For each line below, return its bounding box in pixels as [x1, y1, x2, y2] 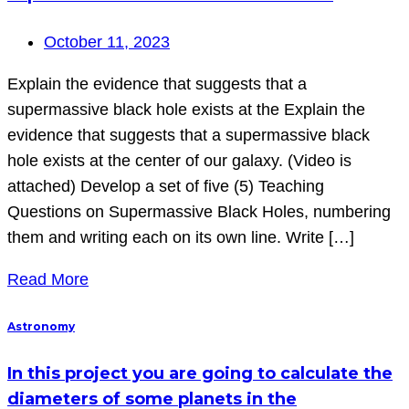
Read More [7, 270, 89, 289]
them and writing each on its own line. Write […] [7, 228, 354, 247]
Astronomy [7, 320, 75, 334]
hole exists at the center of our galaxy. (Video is [7, 152, 351, 171]
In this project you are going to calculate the [7, 363, 393, 384]
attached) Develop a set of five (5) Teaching [7, 177, 324, 196]
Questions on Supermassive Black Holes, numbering [7, 203, 391, 222]
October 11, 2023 [44, 33, 170, 52]
